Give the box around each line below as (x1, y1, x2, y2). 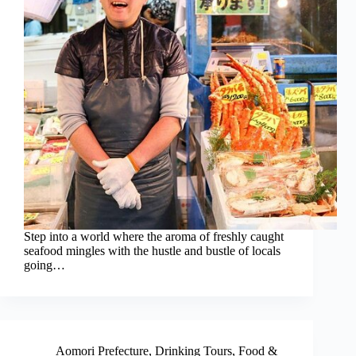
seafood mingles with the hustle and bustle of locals (24, 244, 281, 258)
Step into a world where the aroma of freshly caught (24, 230, 284, 244)
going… (24, 258, 65, 273)
